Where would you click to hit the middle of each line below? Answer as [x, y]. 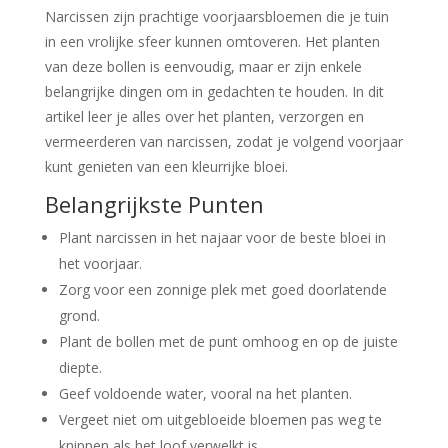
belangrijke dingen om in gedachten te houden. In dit [214, 92]
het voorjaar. [100, 264]
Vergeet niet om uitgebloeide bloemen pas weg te [220, 420]
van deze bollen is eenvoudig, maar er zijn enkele [203, 67]
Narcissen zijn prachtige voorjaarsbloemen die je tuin [216, 17]
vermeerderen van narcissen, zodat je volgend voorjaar [223, 142]
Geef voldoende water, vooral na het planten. [205, 394]
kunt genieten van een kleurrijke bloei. [166, 167]
